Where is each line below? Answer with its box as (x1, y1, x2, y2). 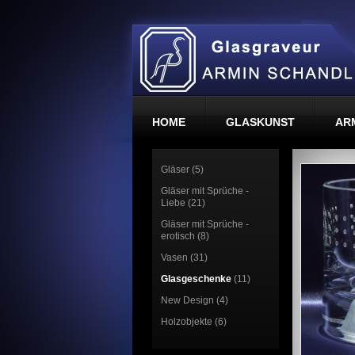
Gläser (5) (161, 164, 204, 175)
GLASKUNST (226, 116, 295, 128)
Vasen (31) (161, 252, 208, 263)
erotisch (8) (161, 231, 209, 242)
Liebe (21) (161, 197, 205, 208)
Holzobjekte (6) (161, 316, 227, 327)
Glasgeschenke (161, 273, 231, 284)
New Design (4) (161, 295, 228, 306)
